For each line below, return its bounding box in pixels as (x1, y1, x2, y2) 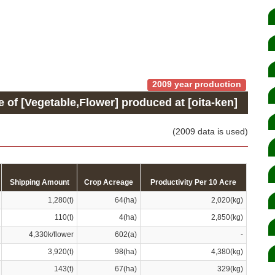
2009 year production (152, 80, 241, 90)
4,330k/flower (29, 230, 74, 239)
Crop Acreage (84, 177, 133, 187)
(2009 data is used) (172, 126, 248, 136)
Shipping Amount (9, 177, 69, 187)
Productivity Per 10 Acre (150, 177, 236, 187)
